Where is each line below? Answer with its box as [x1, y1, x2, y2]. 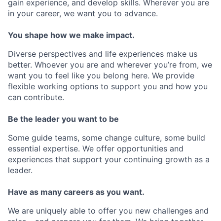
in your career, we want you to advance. [8, 8, 158, 19]
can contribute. [8, 92, 64, 103]
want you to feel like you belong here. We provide [8, 71, 194, 81]
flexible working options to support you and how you [8, 81, 208, 92]
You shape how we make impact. [8, 30, 135, 40]
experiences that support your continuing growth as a [8, 154, 210, 165]
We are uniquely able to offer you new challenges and [8, 206, 209, 216]
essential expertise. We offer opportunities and [8, 144, 184, 154]
